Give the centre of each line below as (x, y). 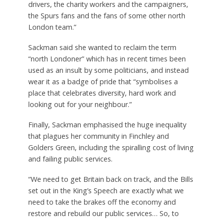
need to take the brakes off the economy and (102, 202)
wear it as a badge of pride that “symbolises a (103, 82)
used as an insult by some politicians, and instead (108, 70)
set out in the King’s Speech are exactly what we (106, 191)
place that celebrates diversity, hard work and (102, 93)
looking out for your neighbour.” (80, 105)
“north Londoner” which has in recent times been (107, 59)
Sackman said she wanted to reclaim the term (102, 48)
